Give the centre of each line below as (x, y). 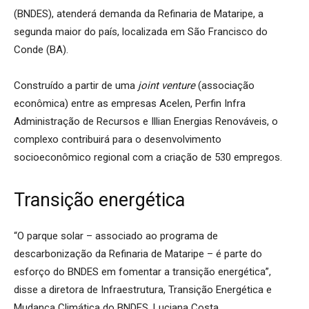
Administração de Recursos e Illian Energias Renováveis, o (146, 121)
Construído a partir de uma (76, 85)
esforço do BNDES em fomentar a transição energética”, (142, 271)
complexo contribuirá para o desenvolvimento (118, 139)
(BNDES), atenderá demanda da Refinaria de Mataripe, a (139, 13)
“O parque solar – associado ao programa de (116, 236)
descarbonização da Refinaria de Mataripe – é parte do (138, 253)
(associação (225, 85)
